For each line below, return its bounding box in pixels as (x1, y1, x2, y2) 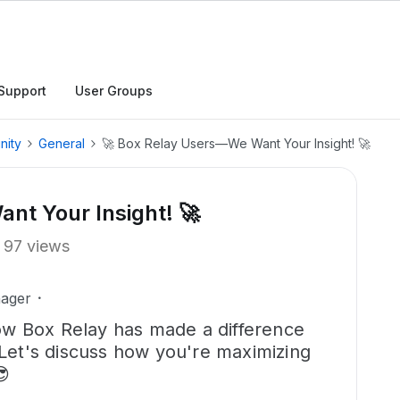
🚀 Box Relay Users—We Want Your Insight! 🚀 (102, 136, 371, 151)
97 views (4, 237, 70, 255)
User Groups (75, 83, 153, 98)
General (38, 136, 85, 151)
